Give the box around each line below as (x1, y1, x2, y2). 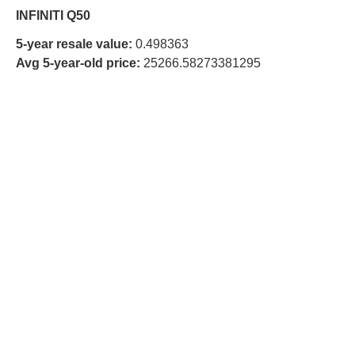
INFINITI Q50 (16, 8, 90, 22)
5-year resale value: (16, 36, 132, 51)
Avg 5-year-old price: (16, 55, 140, 70)
